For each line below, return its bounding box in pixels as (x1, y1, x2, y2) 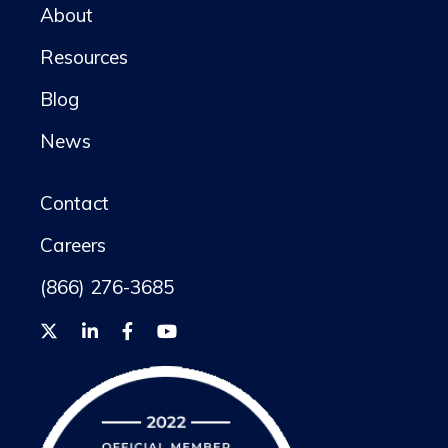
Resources (40, 44, 128, 69)
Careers (40, 232, 106, 257)
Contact (40, 190, 109, 215)
